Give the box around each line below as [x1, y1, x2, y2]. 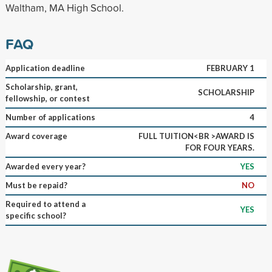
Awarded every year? [5, 161, 86, 171]
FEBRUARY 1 [206, 63, 254, 73]
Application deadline [5, 63, 85, 73]
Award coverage [5, 131, 67, 141]
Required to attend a [5, 199, 86, 209]
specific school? [5, 210, 66, 220]
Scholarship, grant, [5, 81, 78, 92]
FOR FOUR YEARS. [185, 142, 254, 152]
